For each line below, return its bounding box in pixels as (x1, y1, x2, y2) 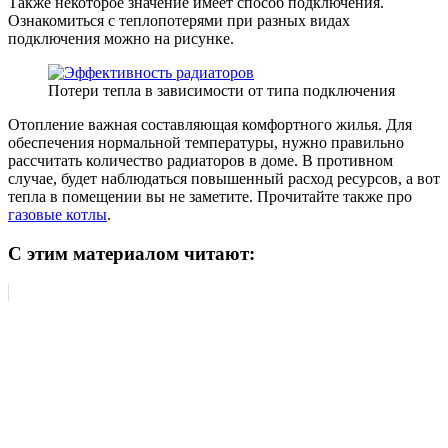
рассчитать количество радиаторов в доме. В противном (8, 152, 393, 170)
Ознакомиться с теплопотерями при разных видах (8, 12, 350, 30)
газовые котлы (8, 206, 107, 224)
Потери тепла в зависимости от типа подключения (48, 82, 395, 100)
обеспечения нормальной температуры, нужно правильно (8, 134, 404, 152)
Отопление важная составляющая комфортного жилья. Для (8, 116, 412, 134)
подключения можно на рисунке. (8, 30, 234, 48)
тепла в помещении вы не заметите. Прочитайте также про (8, 188, 412, 206)
